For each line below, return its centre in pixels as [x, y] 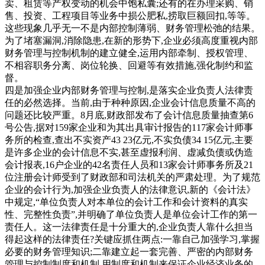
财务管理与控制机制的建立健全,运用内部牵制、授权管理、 [129, 53]
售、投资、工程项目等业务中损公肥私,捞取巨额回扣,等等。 [130, 15]
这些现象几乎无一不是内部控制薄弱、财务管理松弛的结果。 [132, 28]
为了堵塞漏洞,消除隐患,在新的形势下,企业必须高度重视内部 [131, 40]
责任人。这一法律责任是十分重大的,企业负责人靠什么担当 [129, 227]
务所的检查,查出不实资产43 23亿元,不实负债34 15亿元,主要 [129, 140]
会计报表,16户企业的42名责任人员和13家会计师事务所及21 [129, 164]
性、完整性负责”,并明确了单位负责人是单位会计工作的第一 [131, 214]
